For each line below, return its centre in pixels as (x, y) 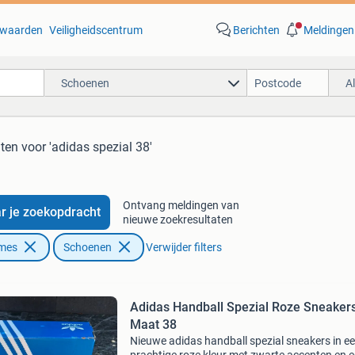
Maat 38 (153, 324)
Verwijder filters (183, 247)
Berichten (256, 30)
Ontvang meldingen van (181, 205)
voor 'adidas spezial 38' (87, 147)
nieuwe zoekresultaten (177, 219)
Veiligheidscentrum (95, 30)
